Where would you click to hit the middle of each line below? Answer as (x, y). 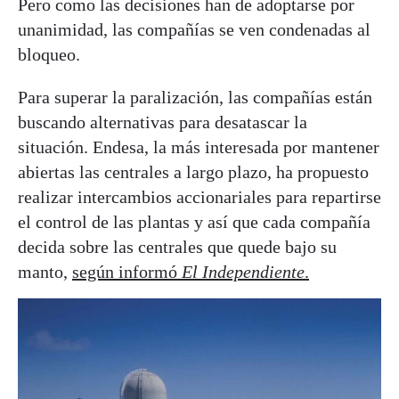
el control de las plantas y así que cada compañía (194, 222)
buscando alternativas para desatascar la (163, 122)
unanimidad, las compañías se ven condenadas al (194, 30)
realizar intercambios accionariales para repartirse (199, 197)
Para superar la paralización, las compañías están (195, 98)
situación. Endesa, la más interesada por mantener (199, 147)
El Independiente (243, 272)
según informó (127, 272)
